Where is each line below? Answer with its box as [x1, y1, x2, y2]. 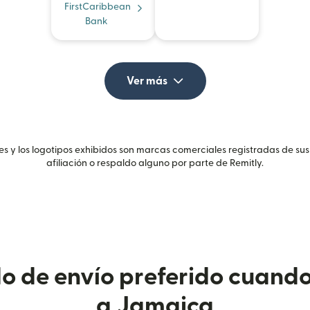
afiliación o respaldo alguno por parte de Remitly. [46, 158, 264, 168]
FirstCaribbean [64, 2, 131, 12]
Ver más [126, 75, 167, 86]
